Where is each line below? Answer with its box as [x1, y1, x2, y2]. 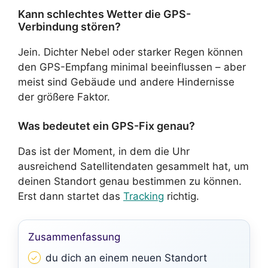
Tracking [123, 190, 164, 202]
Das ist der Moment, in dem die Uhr [18, 145, 190, 157]
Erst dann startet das [18, 190, 123, 202]
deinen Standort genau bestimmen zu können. [18, 175, 242, 187]
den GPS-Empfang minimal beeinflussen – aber [18, 60, 246, 73]
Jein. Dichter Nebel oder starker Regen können [18, 45, 243, 58]
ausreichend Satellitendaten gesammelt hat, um [18, 160, 249, 172]
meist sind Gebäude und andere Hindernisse [18, 75, 234, 88]
